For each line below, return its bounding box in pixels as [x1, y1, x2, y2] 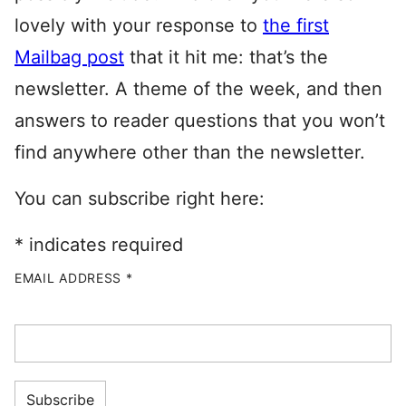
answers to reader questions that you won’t [14, 110, 385, 131]
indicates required [24, 234, 183, 256]
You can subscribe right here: [14, 188, 265, 209]
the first [263, 14, 329, 36]
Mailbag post [14, 46, 124, 68]
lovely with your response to [14, 14, 263, 36]
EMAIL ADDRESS [14, 270, 126, 285]
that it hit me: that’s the [124, 46, 328, 68]
